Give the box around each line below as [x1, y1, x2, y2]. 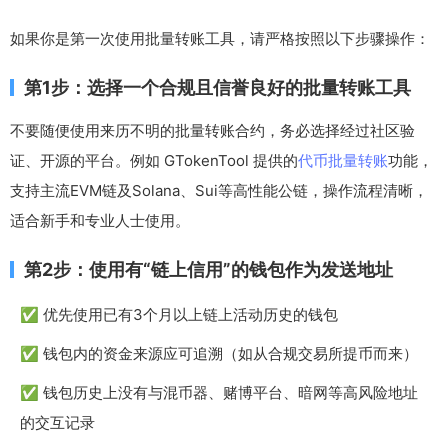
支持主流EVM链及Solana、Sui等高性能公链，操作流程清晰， [10, 181, 428, 201]
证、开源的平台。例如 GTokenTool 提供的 [10, 151, 298, 171]
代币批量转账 [298, 151, 388, 171]
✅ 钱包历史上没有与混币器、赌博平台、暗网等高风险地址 [20, 383, 418, 403]
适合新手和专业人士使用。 [10, 211, 190, 231]
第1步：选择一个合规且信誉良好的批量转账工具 [24, 77, 411, 99]
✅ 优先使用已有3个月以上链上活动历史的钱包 [20, 305, 338, 325]
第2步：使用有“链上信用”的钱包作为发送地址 [24, 259, 393, 281]
